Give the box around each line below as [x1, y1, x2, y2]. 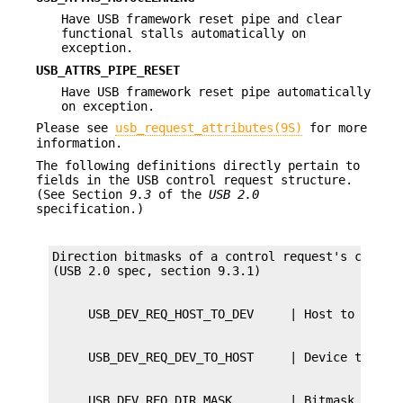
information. [36, 136, 122, 151]
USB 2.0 [209, 186, 259, 201]
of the [151, 186, 209, 201]
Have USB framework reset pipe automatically [61, 85, 371, 100]
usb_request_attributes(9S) [115, 121, 302, 136]
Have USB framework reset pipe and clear [61, 12, 342, 27]
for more [302, 121, 367, 136]
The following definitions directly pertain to [36, 157, 360, 173]
